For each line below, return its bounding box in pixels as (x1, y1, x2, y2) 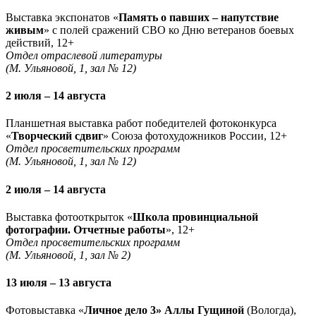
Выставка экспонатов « (6, 11, 119, 23)
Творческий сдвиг (11, 130, 103, 142)
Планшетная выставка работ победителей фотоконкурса (6, 117, 276, 130)
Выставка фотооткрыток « (6, 210, 133, 223)
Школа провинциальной (133, 210, 258, 223)
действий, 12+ (6, 36, 74, 49)
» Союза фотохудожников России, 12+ (103, 130, 287, 142)
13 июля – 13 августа (6, 276, 111, 289)
